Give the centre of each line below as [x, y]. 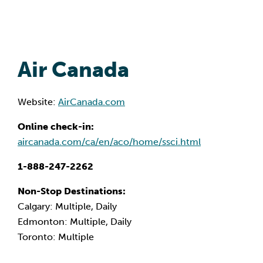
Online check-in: [56, 127]
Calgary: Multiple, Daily [67, 206]
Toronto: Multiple [56, 237]
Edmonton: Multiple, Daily [75, 222]
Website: [38, 102]
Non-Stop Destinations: [72, 191]
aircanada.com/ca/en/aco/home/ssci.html [109, 142]
